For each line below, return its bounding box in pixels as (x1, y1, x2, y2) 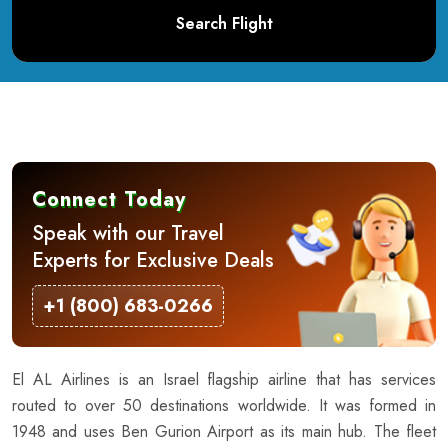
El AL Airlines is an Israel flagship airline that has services (12, 368, 436, 392)
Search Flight (175, 12, 273, 36)
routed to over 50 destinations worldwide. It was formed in (12, 394, 436, 418)
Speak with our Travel (32, 219, 224, 249)
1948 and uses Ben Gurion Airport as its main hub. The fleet (12, 420, 436, 444)
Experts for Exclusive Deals (32, 246, 274, 276)
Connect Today (32, 185, 186, 215)
